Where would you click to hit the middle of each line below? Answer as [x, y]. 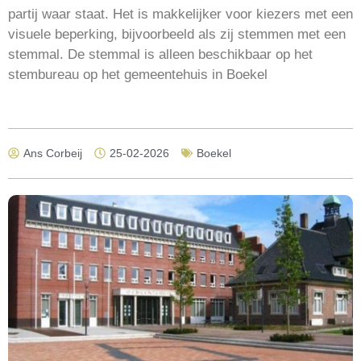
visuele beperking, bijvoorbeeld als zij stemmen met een [177, 34]
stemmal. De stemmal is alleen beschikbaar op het [160, 54]
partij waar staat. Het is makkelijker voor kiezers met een [180, 14]
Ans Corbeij [53, 153]
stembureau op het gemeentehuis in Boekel [138, 74]
